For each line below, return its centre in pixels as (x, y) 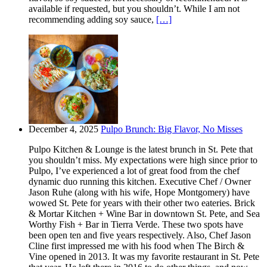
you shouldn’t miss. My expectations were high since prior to (143, 160)
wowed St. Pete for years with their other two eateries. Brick (142, 203)
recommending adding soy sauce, (92, 20)
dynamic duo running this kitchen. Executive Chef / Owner (140, 182)
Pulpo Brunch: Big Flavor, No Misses (172, 129)
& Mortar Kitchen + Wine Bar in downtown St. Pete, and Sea (144, 214)
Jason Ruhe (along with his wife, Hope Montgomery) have (139, 193)
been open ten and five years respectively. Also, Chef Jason (140, 235)
